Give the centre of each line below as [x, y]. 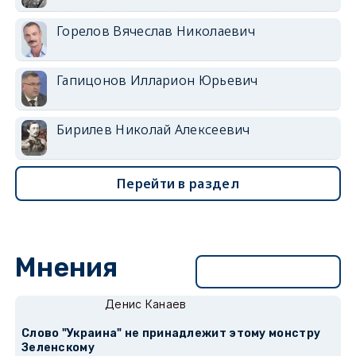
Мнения [66, 267]
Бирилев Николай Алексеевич [153, 130]
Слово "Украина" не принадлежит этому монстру [171, 333]
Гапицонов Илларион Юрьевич [157, 80]
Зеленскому [58, 348]
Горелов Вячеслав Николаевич [156, 31]
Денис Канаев [145, 304]
